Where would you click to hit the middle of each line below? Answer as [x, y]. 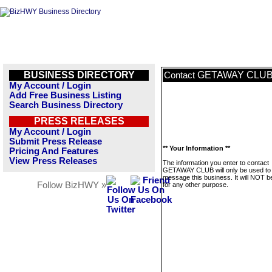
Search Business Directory [66, 105]
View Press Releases [53, 161]
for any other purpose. [195, 185]
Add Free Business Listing [65, 95]
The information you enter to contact [216, 163]
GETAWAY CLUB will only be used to [217, 170]
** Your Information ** [196, 148]
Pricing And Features [54, 151]
